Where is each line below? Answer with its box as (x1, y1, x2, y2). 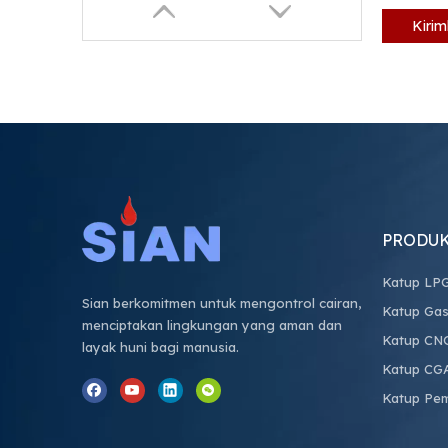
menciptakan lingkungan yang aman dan (82, 317, 342, 333)
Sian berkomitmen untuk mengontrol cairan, (82, 295, 361, 311)
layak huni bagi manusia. (82, 339, 239, 355)
